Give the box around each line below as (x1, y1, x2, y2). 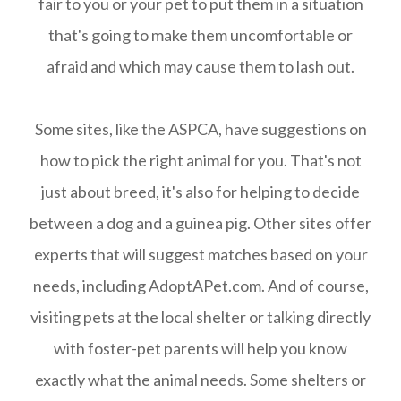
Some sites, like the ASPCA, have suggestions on (34, 119, 367, 139)
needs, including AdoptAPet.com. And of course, (32, 276, 369, 295)
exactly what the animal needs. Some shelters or (35, 370, 366, 389)
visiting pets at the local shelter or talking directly (30, 307, 371, 327)
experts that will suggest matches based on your (33, 244, 368, 264)
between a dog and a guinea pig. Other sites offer (30, 213, 371, 233)
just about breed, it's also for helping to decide (41, 182, 360, 201)
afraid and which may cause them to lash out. (47, 56, 354, 76)
